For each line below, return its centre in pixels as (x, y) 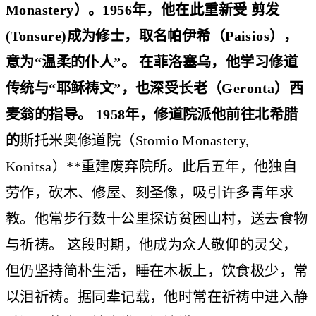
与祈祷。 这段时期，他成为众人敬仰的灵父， (152, 244)
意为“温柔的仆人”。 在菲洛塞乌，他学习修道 (152, 62)
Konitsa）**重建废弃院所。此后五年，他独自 (152, 166)
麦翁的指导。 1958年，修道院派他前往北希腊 (152, 114)
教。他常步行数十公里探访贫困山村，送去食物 (157, 218)
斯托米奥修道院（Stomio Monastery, (135, 140)
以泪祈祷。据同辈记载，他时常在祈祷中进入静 (157, 297)
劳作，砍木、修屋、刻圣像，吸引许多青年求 (150, 192)
